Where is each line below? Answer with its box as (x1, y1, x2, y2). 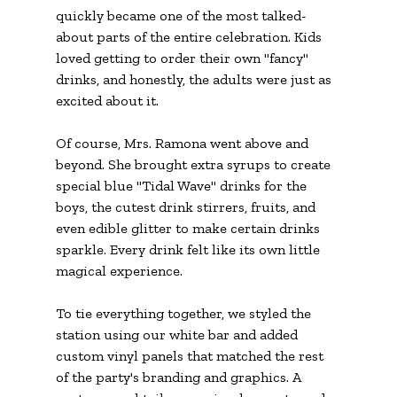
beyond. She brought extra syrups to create (55, 155, 334, 173)
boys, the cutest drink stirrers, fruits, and (55, 198, 319, 215)
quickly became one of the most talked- (55, 6, 307, 24)
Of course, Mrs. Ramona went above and (55, 134, 312, 152)
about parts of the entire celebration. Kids (55, 27, 325, 45)
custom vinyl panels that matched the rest (55, 346, 327, 364)
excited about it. (55, 91, 159, 109)
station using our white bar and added (55, 325, 301, 343)
